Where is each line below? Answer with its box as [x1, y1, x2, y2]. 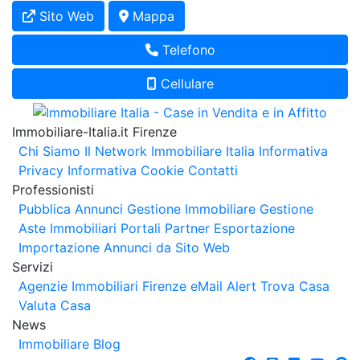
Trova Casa [260, 278, 329, 295]
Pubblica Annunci [18, 201, 123, 218]
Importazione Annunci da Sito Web [18, 239, 230, 256]
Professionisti [12, 182, 94, 198]
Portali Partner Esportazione [121, 220, 295, 237]
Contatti [188, 162, 238, 179]
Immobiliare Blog [18, 336, 121, 353]
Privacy [18, 162, 63, 179]
